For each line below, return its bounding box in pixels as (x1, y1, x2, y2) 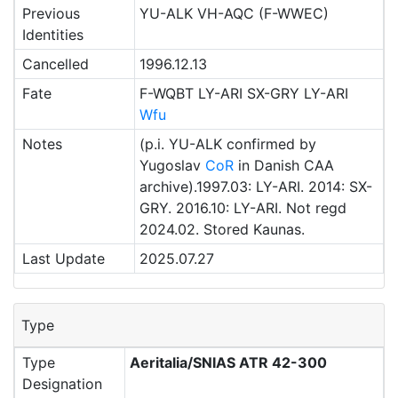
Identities (22, 26, 84, 44)
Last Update (22, 250, 105, 267)
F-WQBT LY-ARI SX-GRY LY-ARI (139, 84, 348, 102)
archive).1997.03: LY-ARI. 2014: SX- (139, 178, 372, 195)
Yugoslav (139, 156, 205, 174)
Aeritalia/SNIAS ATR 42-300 (129, 354, 327, 371)
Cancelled (22, 55, 89, 73)
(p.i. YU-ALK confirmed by (139, 135, 316, 153)
